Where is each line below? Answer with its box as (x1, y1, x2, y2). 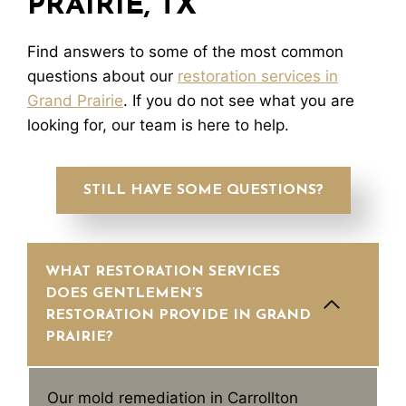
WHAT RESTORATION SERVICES (45, 264, 280, 279)
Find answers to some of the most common (27, 42, 343, 61)
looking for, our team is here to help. (27, 115, 289, 134)
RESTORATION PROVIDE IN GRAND (45, 307, 311, 323)
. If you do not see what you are (123, 91, 354, 110)
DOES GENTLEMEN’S (45, 285, 203, 301)
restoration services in (178, 66, 338, 85)
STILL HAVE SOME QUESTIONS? (82, 182, 324, 198)
